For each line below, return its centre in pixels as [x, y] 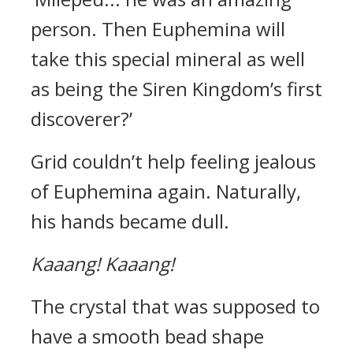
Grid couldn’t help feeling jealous [173, 161]
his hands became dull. [130, 221]
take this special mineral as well [168, 59]
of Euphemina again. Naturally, [166, 191]
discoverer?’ [82, 119]
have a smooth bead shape [147, 336]
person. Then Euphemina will [158, 29]
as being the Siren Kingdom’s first [176, 89]
